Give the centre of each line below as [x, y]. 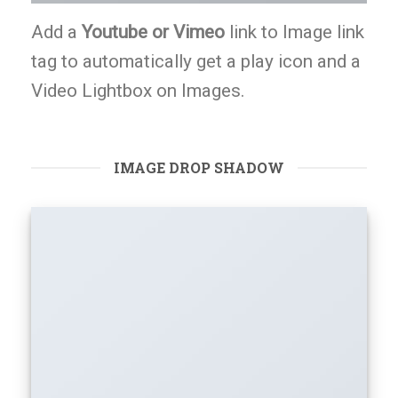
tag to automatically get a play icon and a [196, 62]
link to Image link [295, 32]
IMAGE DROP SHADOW [199, 168]
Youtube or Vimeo [153, 32]
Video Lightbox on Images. [138, 91]
